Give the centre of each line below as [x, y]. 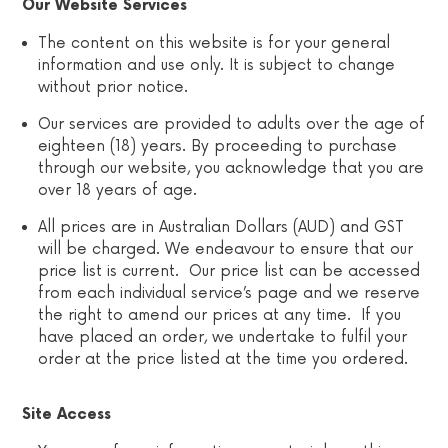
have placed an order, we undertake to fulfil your [223, 337]
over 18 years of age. [118, 190]
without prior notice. [113, 87]
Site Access [67, 414]
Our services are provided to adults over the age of [232, 124]
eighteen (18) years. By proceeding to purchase [218, 146]
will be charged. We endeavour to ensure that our [226, 249]
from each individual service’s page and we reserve [229, 293]
